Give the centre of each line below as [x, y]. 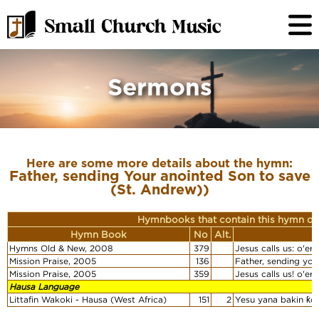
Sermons [159, 89]
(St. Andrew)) [159, 190]
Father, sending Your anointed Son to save [159, 177]
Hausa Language [44, 287]
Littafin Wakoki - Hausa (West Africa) [88, 300]
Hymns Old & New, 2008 [61, 249]
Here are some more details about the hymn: [159, 164]
